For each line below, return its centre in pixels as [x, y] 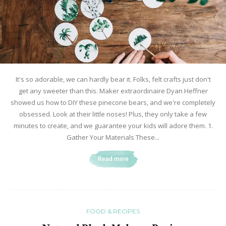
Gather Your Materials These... [113, 137]
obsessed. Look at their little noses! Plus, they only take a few [113, 114]
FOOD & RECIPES [113, 211]
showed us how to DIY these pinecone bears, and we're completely [113, 103]
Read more [113, 159]
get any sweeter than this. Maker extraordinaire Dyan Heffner [113, 91]
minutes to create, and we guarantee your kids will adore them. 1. [113, 126]
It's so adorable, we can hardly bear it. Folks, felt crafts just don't [113, 79]
